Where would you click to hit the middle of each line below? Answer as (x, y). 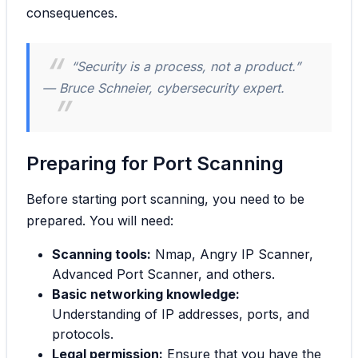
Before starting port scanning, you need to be (165, 199)
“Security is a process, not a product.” (186, 66)
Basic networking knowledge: (146, 294)
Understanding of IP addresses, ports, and (181, 314)
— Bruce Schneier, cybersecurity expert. (163, 88)
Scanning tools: (101, 254)
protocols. (83, 334)
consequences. (72, 12)
